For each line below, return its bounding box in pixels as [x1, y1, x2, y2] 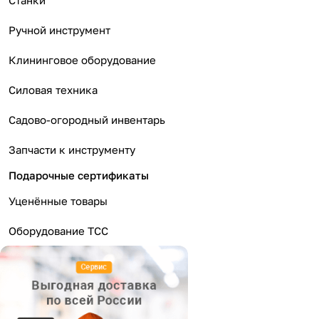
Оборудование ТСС [9, 224, 108, 237]
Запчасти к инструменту [9, 143, 135, 156]
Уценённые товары [9, 194, 108, 207]
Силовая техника [9, 83, 98, 96]
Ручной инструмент [9, 23, 110, 36]
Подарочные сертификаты [9, 169, 149, 182]
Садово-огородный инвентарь [9, 113, 165, 126]
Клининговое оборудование [9, 53, 156, 66]
